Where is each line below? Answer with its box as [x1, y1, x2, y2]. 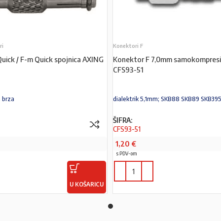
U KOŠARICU [69, 181, 104, 188]
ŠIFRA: [112, 115, 132, 124]
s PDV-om [115, 150, 137, 156]
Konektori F [112, 42, 143, 49]
